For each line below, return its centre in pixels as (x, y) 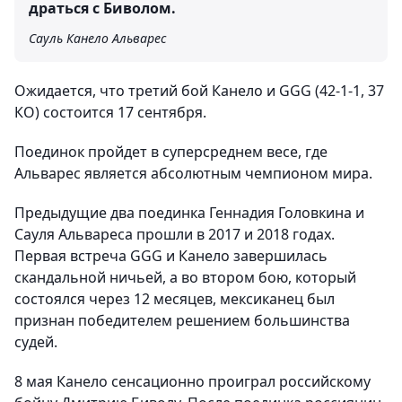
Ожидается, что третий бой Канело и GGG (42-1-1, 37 (199, 90)
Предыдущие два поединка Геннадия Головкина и (189, 212)
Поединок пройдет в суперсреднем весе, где (171, 151)
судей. (36, 341)
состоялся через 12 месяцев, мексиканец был (175, 298)
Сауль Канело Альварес (97, 38)
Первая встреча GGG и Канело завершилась (171, 255)
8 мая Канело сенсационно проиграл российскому (192, 381)
